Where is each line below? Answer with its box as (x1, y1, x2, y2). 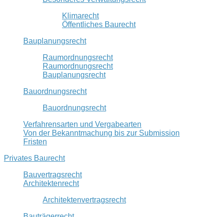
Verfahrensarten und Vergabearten (23, 120, 141, 128)
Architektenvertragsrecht (43, 195, 126, 204)
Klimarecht (62, 11, 99, 20)
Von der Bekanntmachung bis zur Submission (23, 128, 180, 137)
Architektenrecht (23, 179, 79, 187)
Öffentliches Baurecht (62, 20, 136, 29)
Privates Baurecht (4, 154, 65, 162)
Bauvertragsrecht (23, 170, 82, 179)
